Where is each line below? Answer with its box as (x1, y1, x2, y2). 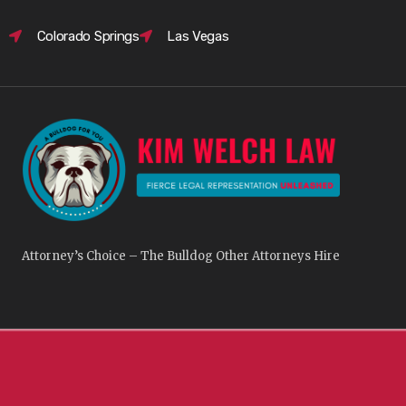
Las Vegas (167, 28, 229, 44)
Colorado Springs (36, 28, 140, 44)
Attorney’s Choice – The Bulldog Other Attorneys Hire (22, 248, 340, 265)
